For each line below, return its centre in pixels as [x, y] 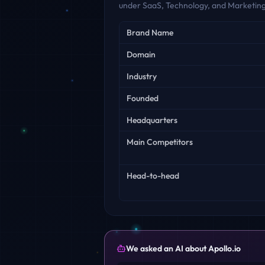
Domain [141, 54]
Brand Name [150, 33]
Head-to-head [153, 176]
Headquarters [152, 120]
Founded [143, 98]
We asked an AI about [167, 248]
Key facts [136, 27]
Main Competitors [160, 142]
